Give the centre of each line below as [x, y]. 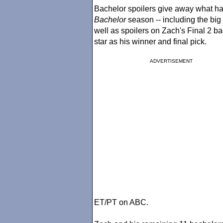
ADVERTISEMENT [171, 61]
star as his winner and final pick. [150, 42]
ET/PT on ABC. [121, 202]
